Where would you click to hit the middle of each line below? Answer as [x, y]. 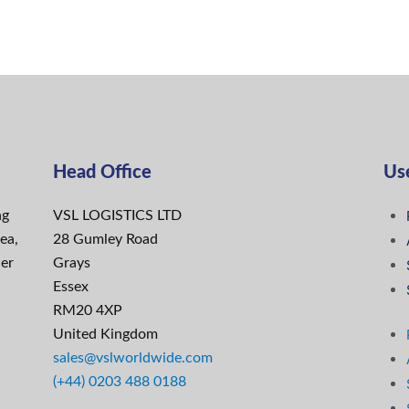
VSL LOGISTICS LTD [117, 215]
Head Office [102, 172]
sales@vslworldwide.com [132, 357]
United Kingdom [105, 334]
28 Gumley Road [105, 239]
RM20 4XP [87, 310]
